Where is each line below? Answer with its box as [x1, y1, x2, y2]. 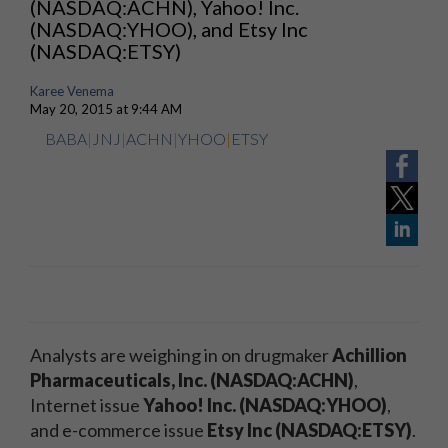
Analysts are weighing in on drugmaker [30, 344, 332, 366]
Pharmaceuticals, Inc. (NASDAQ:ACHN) [30, 369, 354, 391]
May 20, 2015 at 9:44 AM [30, 101, 182, 117]
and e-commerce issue [30, 419, 207, 441]
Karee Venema [30, 83, 114, 99]
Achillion [332, 344, 407, 366]
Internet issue [30, 394, 143, 416]
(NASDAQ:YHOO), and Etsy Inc [30, 17, 308, 41]
